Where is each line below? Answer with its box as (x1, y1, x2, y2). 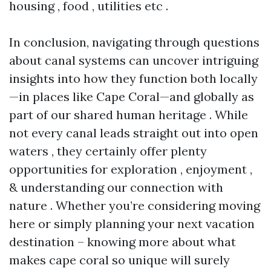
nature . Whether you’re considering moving (9, 198, 260, 213)
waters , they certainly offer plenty (9, 143, 207, 158)
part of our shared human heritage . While (9, 107, 248, 122)
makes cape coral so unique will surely (9, 252, 230, 267)
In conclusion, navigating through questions (9, 34, 260, 50)
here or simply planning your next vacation (9, 216, 255, 231)
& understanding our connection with (9, 180, 223, 195)
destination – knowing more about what (9, 234, 236, 249)
